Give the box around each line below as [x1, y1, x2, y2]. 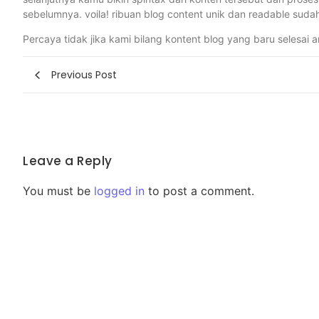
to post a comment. [145, 184, 254, 199]
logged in [94, 184, 145, 199]
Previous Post [51, 67, 117, 82]
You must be [23, 184, 94, 199]
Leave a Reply [23, 152, 113, 170]
